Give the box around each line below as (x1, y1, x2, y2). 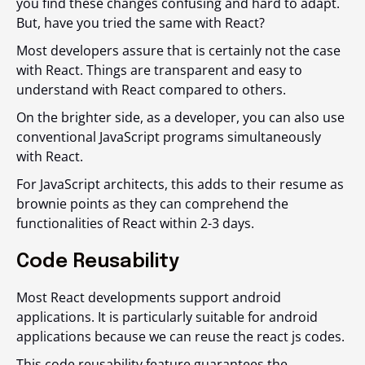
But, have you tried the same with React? (16, 14, 268, 32)
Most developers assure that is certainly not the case (16, 42, 341, 59)
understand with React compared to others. (16, 81, 289, 99)
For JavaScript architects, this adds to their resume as (16, 175, 344, 193)
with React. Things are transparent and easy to (16, 61, 302, 79)
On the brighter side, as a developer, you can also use (16, 108, 345, 126)
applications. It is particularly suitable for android (16, 308, 318, 326)
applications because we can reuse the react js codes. (16, 328, 348, 345)
